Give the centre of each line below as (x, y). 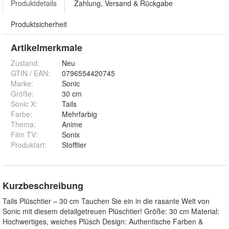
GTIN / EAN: (30, 73)
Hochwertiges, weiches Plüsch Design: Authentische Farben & (103, 222)
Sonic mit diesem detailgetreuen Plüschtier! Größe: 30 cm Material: (111, 211)
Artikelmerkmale (47, 48)
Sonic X (23, 104)
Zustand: (25, 63)
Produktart (28, 145)
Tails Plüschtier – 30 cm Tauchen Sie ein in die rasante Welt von (106, 201)
